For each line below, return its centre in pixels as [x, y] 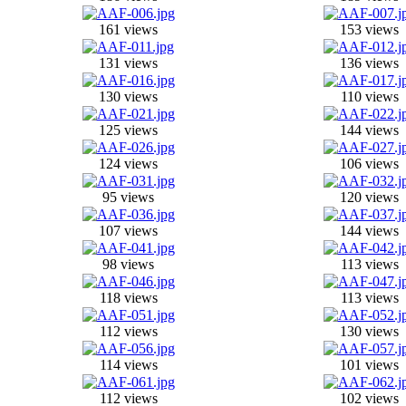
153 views [369, 29]
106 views [369, 164]
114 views [128, 365]
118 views [128, 298]
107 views [128, 231]
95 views [128, 197]
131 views [128, 63]
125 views [128, 130]
